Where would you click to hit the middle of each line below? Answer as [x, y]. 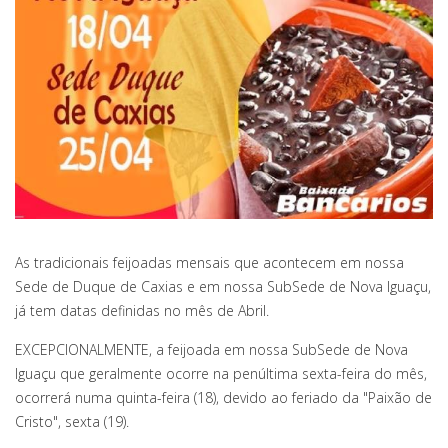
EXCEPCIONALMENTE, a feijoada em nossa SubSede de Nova [211, 349]
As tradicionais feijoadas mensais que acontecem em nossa [209, 262]
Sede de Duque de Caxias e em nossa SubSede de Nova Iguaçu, [223, 286]
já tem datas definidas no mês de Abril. [142, 310]
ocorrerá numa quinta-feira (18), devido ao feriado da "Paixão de [223, 397]
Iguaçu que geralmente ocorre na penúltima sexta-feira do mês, [221, 373]
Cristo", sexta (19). [72, 421]
